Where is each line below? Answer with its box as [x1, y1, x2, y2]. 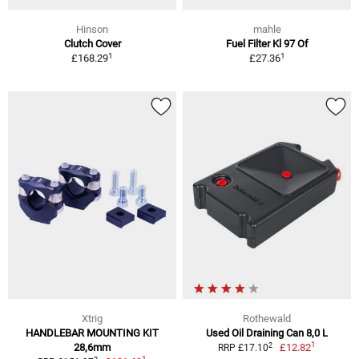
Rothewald [243, 313, 291, 325]
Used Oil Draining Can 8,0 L [206, 327, 328, 340]
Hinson [76, 23, 108, 36]
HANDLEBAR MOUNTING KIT [26, 327, 159, 340]
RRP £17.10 [217, 342, 268, 354]
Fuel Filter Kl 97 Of [225, 38, 309, 50]
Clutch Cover [63, 38, 121, 50]
